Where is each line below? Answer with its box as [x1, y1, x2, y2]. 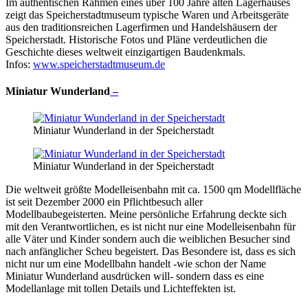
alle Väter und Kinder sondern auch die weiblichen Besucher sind [5, 233, 290, 245]
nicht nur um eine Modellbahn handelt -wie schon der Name [5, 258, 266, 270]
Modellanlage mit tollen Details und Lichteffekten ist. [5, 283, 236, 295]
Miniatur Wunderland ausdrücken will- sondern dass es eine [5, 270, 264, 283]
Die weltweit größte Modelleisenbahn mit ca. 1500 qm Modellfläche [5, 184, 301, 196]
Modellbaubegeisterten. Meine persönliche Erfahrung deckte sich [5, 208, 287, 221]
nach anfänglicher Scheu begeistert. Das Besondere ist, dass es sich [5, 245, 296, 258]
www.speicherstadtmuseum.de [33, 58, 165, 70]
